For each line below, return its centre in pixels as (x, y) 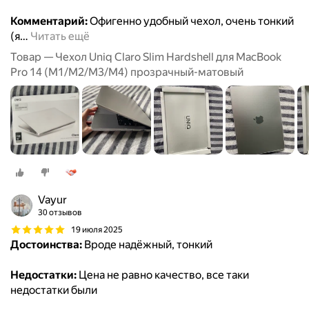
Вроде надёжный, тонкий (147, 245)
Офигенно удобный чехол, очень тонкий (191, 21)
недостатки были (54, 290)
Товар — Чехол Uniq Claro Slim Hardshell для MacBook (146, 57)
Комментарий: (49, 21)
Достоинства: (46, 245)
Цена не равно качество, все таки (163, 275)
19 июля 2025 (97, 229)
